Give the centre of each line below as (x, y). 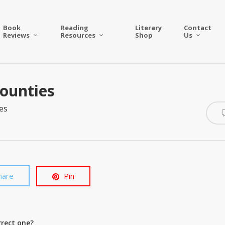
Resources (78, 35)
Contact (197, 28)
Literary (148, 28)
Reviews (17, 35)
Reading (75, 28)
